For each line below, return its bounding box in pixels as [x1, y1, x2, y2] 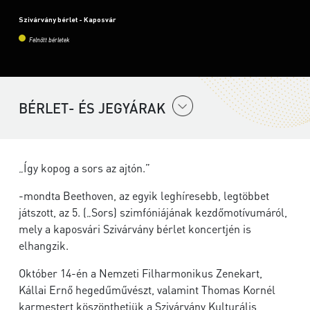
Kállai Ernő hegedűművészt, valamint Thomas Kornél [19, 282, 275, 298]
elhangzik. [19, 238, 69, 253]
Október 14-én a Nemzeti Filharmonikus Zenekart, [19, 266, 262, 281]
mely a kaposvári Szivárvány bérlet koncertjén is [19, 221, 251, 237]
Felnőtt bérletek [29, 37, 69, 44]
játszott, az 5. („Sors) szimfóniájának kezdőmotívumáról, [19, 205, 287, 220]
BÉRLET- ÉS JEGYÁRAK [19, 99, 165, 118]
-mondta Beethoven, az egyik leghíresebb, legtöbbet [19, 188, 269, 203]
